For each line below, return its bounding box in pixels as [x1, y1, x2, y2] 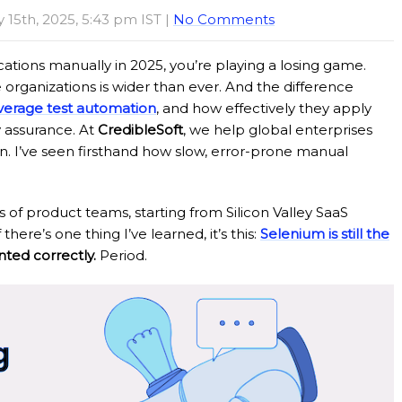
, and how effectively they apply [156, 100, 371, 117]
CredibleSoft [98, 121, 183, 138]
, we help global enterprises [183, 121, 372, 138]
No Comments [173, 11, 275, 28]
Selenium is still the [260, 225, 389, 242]
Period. [96, 247, 147, 264]
